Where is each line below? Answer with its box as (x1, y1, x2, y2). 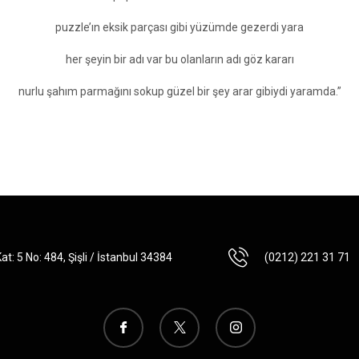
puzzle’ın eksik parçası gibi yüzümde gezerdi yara (55, 20, 304, 34)
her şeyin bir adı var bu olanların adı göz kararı (65, 52, 294, 66)
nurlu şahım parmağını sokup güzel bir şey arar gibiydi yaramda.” (18, 84, 341, 98)
